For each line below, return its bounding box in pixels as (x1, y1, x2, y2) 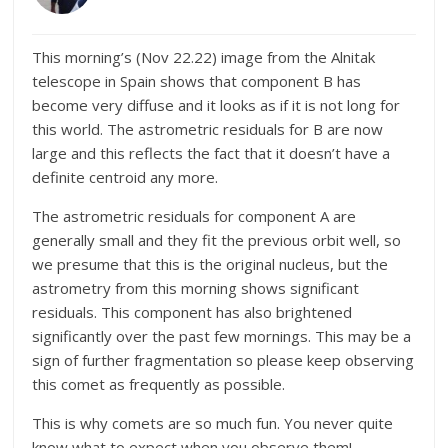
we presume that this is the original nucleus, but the (32, 254, 389, 275)
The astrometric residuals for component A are (32, 206, 357, 227)
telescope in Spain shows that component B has (32, 71, 362, 92)
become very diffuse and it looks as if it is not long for (32, 95, 401, 116)
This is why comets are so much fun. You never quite (32, 413, 394, 434)
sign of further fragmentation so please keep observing (32, 350, 415, 371)
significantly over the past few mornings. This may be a (32, 326, 412, 347)
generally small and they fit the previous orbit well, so (32, 230, 402, 251)
